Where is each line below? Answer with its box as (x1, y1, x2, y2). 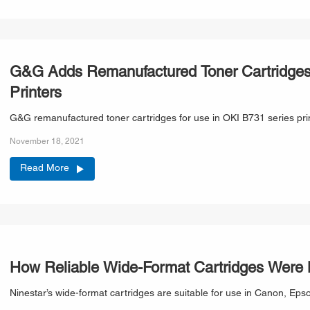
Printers (10, 86, 62, 101)
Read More (20, 163, 69, 173)
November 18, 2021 (10, 137, 84, 145)
